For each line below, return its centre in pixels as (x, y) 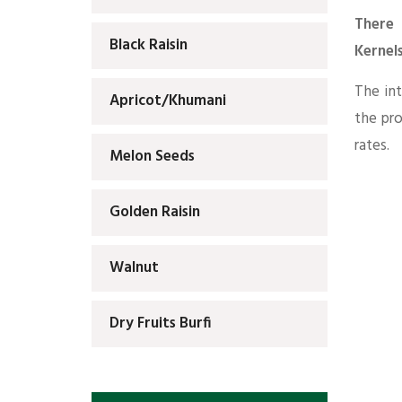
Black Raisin (149, 46)
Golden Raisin (155, 213)
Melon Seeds (152, 157)
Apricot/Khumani (168, 101)
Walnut (134, 268)
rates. (371, 145)
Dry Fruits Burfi (160, 324)
